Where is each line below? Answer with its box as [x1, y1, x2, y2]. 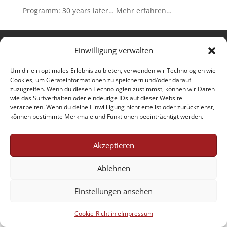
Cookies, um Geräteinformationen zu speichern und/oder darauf [10, 75, 191, 84]
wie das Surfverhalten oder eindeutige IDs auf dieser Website [10, 94, 182, 102]
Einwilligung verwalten [74, 45, 153, 55]
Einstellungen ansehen [74, 185, 153, 196]
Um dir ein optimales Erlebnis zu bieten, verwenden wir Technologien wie [10, 66, 216, 75]
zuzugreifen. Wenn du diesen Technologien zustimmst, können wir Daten [10, 85, 215, 93]
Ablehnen [97, 163, 130, 173]
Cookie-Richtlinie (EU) [96, 51, 171, 60]
